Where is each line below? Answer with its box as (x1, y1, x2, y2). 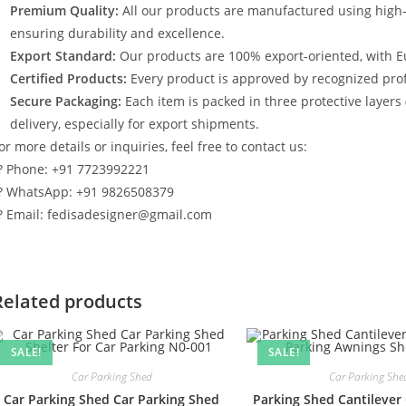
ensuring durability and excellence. (10, 24, 225, 42)
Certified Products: (10, 70, 127, 87)
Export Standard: (10, 47, 116, 64)
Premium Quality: (10, 2, 119, 19)
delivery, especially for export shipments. (10, 115, 259, 132)
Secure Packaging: (10, 92, 121, 110)
